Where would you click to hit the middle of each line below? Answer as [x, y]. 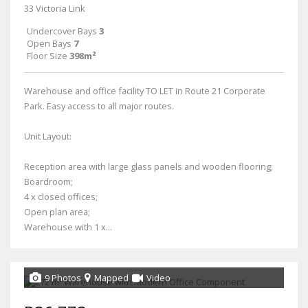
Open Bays [49, 43]
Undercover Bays [62, 31]
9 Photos [63, 277]
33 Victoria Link [55, 8]
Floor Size [47, 55]
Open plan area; [57, 211]
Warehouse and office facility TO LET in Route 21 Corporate [145, 90]
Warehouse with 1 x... [68, 227]
